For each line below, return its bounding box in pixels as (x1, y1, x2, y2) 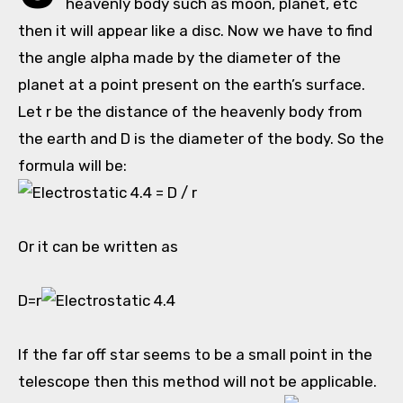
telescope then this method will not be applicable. (18, 372, 377, 391)
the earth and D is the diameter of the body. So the (18, 130, 384, 148)
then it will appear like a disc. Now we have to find (18, 22, 372, 40)
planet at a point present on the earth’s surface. (18, 76, 365, 94)
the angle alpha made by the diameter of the (18, 49, 341, 67)
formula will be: (18, 157, 127, 175)
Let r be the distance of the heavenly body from (18, 103, 363, 121)
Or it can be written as (18, 237, 178, 256)
